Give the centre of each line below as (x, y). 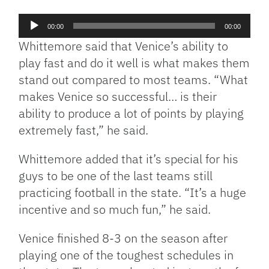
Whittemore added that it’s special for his (129, 159)
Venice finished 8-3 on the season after (123, 238)
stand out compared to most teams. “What (134, 80)
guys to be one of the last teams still (116, 176)
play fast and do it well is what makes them (134, 63)
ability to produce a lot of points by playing (131, 113)
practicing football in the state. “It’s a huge (133, 193)
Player (32, 35)
